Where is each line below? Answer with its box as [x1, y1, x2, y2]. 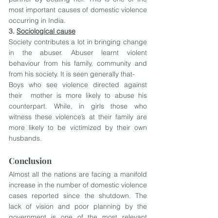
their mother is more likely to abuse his [9, 91, 147, 100]
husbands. [9, 134, 42, 143]
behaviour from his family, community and [9, 59, 147, 68]
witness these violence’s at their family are [9, 112, 147, 121]
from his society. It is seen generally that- [9, 70, 135, 78]
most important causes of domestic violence [9, 5, 147, 14]
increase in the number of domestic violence [9, 181, 147, 189]
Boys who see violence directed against [9, 80, 147, 89]
